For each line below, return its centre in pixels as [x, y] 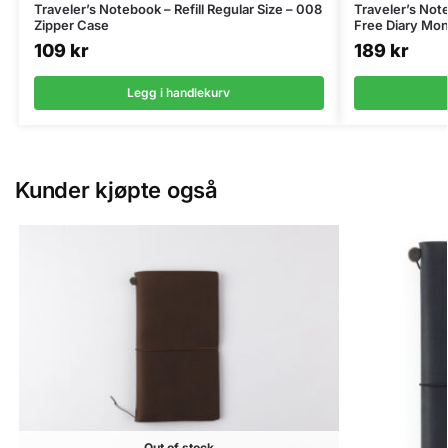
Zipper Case [71, 24]
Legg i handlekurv [179, 92]
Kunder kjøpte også [117, 189]
